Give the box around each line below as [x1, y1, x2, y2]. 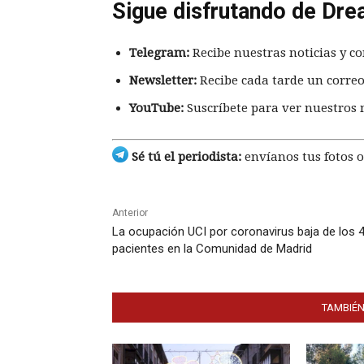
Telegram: [129, 45, 189, 60]
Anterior [112, 207, 148, 219]
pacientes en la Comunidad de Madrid [112, 241, 312, 257]
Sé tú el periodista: [128, 149, 241, 165]
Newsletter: [129, 72, 197, 88]
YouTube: [129, 100, 184, 115]
